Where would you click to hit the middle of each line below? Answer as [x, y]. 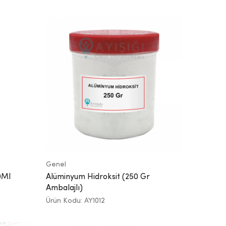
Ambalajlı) [64, 188]
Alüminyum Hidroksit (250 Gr [98, 177]
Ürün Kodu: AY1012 [75, 201]
